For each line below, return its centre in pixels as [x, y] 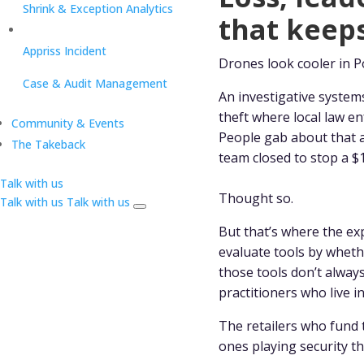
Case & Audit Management [95, 83]
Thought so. [256, 198]
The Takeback [48, 144]
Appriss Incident [65, 51]
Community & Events [68, 123]
